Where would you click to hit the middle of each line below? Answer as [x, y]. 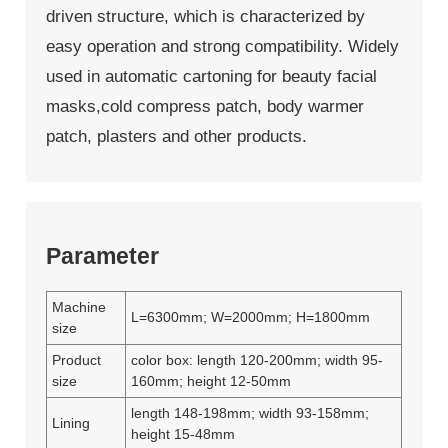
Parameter [102, 256]
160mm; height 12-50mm [210, 380]
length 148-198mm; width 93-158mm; [249, 412]
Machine [78, 306]
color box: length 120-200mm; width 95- [256, 359]
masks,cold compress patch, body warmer [204, 106]
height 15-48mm [182, 433]
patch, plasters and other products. [176, 136]
